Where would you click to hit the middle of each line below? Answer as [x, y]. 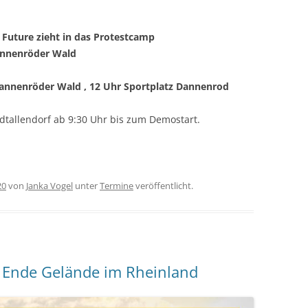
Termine [117, 185]
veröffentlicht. [163, 185]
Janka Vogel [49, 185]
